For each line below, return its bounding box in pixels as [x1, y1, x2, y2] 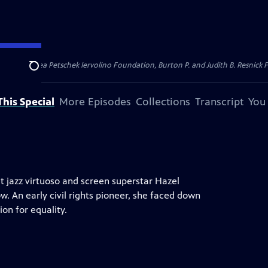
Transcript [195, 95, 243, 108]
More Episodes [59, 95, 131, 108]
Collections [136, 95, 190, 108]
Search [29, 66, 58, 78]
